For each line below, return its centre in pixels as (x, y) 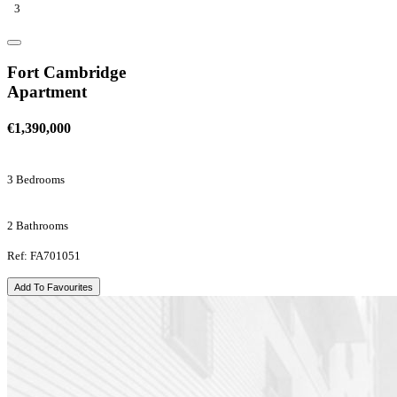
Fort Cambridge (66, 72)
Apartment (47, 91)
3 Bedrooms (36, 180)
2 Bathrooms (38, 226)
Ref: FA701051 (44, 256)
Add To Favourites (54, 288)
